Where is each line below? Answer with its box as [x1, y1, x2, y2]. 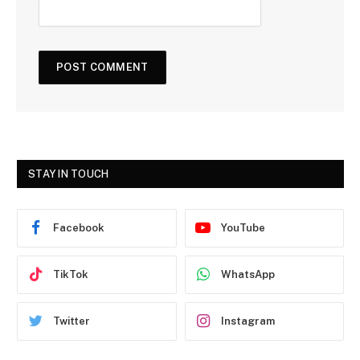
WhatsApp [220, 268, 275, 281]
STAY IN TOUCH [28, 167, 109, 180]
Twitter [53, 315, 90, 328]
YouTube [220, 222, 265, 235]
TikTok [53, 268, 88, 281]
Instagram [220, 315, 275, 328]
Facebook [53, 222, 104, 235]
